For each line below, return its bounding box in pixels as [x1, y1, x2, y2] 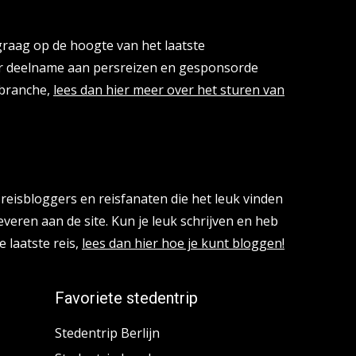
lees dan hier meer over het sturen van [53, 81, 284, 99]
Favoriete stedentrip [54, 288, 198, 308]
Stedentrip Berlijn [54, 324, 160, 342]
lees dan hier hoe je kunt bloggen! [82, 234, 284, 253]
